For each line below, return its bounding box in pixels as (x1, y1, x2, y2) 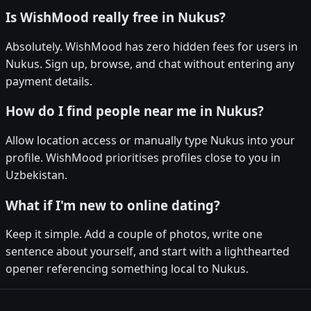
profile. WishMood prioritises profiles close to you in (6, 150, 280, 166)
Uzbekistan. (6, 167, 67, 183)
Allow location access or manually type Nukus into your (6, 133, 295, 149)
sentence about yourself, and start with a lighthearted (6, 244, 289, 260)
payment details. (6, 73, 92, 89)
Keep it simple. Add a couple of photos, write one (6, 226, 262, 242)
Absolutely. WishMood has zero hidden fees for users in (6, 38, 298, 54)
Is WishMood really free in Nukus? (6, 8, 226, 26)
